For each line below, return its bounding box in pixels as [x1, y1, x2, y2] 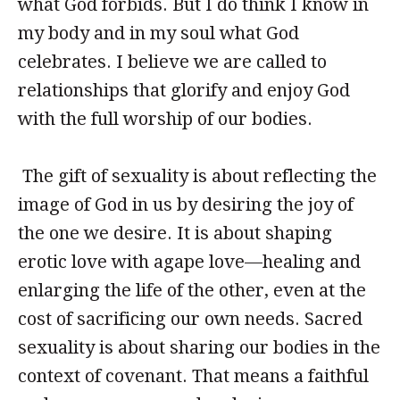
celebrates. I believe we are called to [18, 51, 327, 72]
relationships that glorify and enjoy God [18, 79, 350, 101]
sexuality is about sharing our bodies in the [18, 337, 380, 358]
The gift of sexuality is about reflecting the [18, 165, 377, 187]
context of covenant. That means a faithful [18, 365, 369, 387]
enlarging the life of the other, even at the [18, 279, 366, 301]
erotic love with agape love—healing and [18, 251, 361, 272]
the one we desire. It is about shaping [18, 222, 332, 244]
